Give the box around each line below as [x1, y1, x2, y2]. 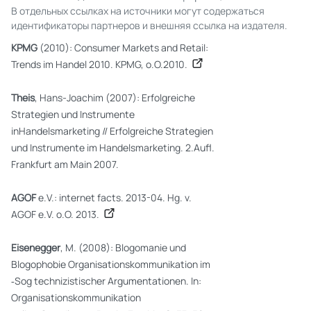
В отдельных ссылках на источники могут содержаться [11, 4, 264, 17]
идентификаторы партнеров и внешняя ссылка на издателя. [11, 19, 287, 32]
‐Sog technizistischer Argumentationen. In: [11, 274, 201, 287]
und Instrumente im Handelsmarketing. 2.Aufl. [11, 141, 215, 154]
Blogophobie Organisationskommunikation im [11, 258, 210, 271]
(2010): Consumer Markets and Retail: [40, 41, 208, 54]
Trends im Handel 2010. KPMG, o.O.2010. [11, 58, 190, 71]
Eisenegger [11, 241, 60, 254]
